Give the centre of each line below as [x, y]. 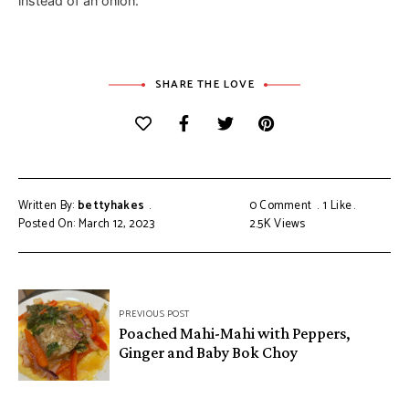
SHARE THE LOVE [205, 84]
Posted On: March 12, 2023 [87, 224]
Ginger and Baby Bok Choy [208, 353]
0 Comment [280, 205]
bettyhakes [111, 205]
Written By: [48, 205]
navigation [71, 331]
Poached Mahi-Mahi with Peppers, [235, 334]
